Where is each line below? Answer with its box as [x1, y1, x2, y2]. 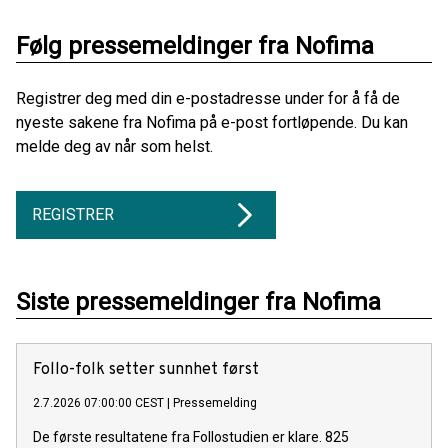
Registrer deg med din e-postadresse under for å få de [16, 89, 400, 109]
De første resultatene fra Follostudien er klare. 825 [33, 429, 349, 446]
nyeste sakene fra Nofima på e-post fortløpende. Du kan [16, 113, 408, 133]
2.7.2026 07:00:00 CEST [33, 396, 164, 411]
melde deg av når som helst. [16, 137, 213, 157]
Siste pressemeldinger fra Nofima [16, 288, 381, 317]
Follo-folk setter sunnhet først [33, 360, 259, 381]
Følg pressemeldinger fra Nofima [16, 32, 374, 61]
